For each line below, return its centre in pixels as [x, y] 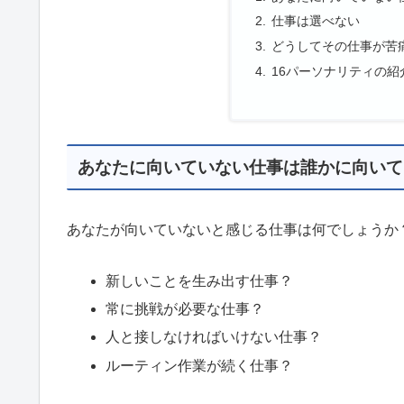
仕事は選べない [315, 21]
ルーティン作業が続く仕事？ [200, 365]
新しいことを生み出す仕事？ [200, 281]
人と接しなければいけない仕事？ [214, 337]
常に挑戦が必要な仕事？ [185, 309]
